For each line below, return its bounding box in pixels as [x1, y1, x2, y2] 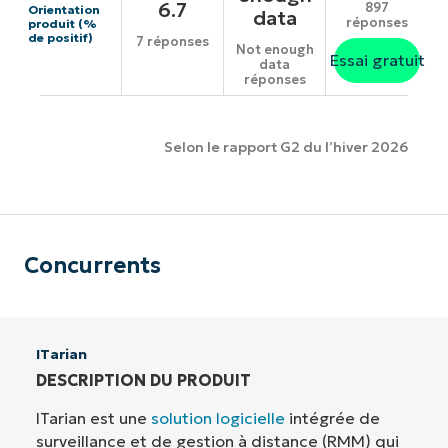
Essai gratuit [329, 49, 425, 70]
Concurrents [24, 251, 161, 279]
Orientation [28, 2, 100, 18]
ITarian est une [36, 407, 151, 428]
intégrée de [285, 407, 380, 428]
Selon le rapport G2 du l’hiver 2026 [164, 138, 408, 157]
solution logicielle [151, 407, 285, 428]
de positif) [28, 30, 93, 46]
